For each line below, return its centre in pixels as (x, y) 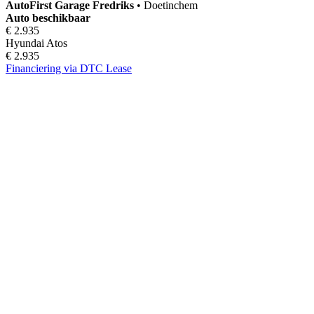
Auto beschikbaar (48, 18)
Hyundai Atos (36, 43)
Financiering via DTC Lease (69, 68)
